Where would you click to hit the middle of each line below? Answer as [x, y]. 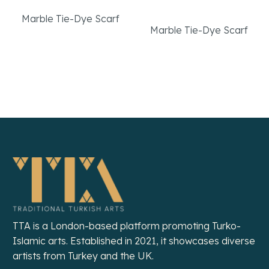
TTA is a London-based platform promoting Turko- [127, 225]
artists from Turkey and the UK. [83, 255]
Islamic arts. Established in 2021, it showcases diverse [134, 240]
